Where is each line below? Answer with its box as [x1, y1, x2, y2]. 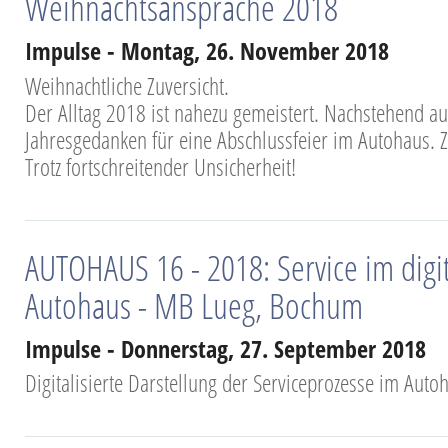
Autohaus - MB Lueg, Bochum [25, 280, 363, 329]
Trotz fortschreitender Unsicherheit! [25, 149, 296, 183]
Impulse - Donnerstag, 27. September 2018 [25, 331, 426, 365]
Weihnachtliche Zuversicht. [25, 68, 229, 102]
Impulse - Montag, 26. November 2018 [25, 33, 389, 67]
